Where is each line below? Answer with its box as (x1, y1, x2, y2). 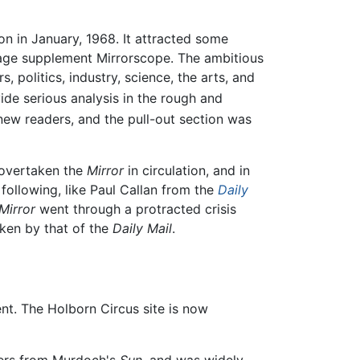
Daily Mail (112, 220, 172, 237)
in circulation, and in (124, 162, 250, 179)
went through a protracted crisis (35, 201, 236, 218)
